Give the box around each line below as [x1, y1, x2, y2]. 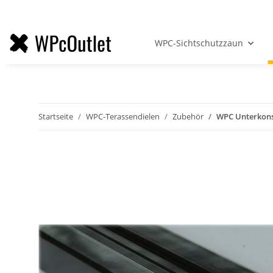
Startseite [38, 111, 73, 122]
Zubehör [172, 111, 204, 122]
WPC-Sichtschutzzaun [154, 37, 243, 49]
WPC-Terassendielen [86, 111, 160, 122]
